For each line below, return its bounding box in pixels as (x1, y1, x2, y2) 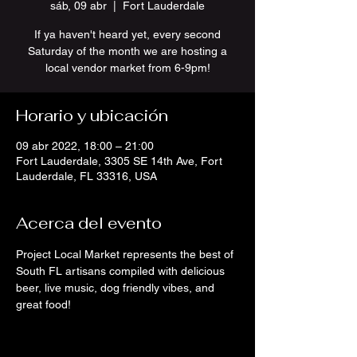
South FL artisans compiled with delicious (16, 265, 228, 278)
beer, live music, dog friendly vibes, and (16, 281, 218, 295)
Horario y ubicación (16, 105, 168, 127)
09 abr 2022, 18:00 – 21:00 (16, 139, 154, 153)
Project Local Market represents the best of (16, 248, 237, 261)
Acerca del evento (16, 213, 162, 234)
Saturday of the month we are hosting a (28, 45, 227, 58)
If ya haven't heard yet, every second (34, 28, 221, 41)
